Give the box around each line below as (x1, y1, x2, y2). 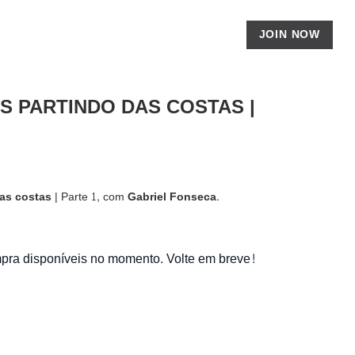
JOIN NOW (258, 25, 321, 44)
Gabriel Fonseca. (128, 187, 219, 207)
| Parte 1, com (52, 187, 128, 207)
